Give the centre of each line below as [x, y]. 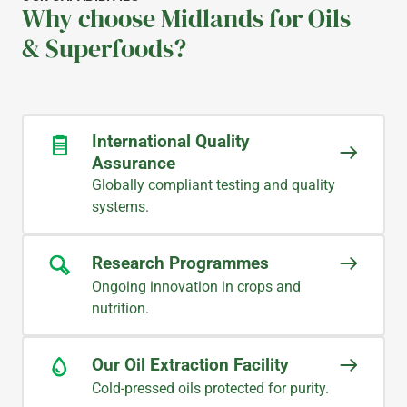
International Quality [171, 142]
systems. [121, 207]
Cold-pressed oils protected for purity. [211, 389]
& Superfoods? [104, 49]
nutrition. [121, 309]
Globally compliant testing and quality [214, 185]
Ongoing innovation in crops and [197, 287]
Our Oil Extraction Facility [191, 365]
